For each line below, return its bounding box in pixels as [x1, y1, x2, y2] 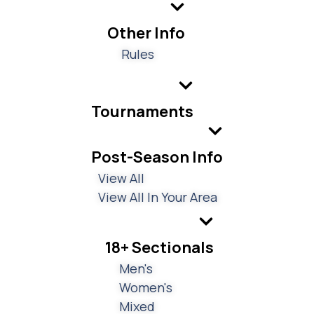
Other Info [107, 22, 185, 43]
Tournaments [91, 100, 193, 122]
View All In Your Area [98, 188, 217, 205]
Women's [119, 278, 172, 296]
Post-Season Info [91, 146, 223, 168]
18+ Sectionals [105, 236, 214, 258]
